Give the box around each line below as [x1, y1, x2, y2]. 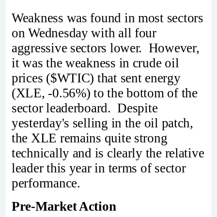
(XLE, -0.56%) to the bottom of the [12, 86, 198, 100]
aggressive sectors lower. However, [12, 41, 200, 55]
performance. [12, 176, 80, 190]
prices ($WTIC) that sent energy [12, 71, 181, 85]
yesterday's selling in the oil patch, [12, 116, 193, 130]
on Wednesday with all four [12, 26, 156, 40]
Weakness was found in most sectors [12, 11, 203, 25]
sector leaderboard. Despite [12, 101, 158, 115]
